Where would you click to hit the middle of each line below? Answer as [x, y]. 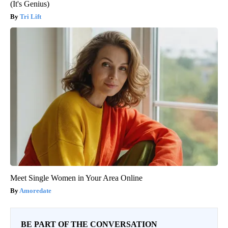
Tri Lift [31, 16]
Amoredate [35, 190]
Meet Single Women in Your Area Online [76, 178]
